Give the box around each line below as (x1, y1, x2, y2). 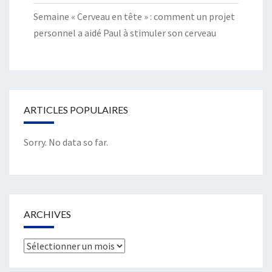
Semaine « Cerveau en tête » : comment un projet (33, 10, 235, 23)
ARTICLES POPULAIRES (24, 104, 128, 116)
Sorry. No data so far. (24, 136, 108, 149)
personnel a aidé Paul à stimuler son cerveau (33, 27, 216, 39)
